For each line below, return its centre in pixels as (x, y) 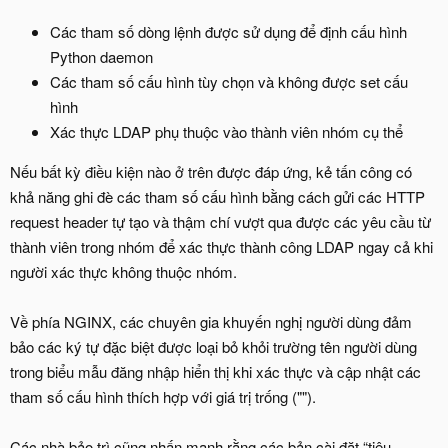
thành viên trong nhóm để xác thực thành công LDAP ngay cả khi (221, 247)
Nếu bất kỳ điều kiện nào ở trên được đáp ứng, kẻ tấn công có (211, 172)
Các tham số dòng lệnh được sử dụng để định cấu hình (228, 32)
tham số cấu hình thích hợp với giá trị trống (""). (163, 397)
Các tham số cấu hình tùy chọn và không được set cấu (229, 82)
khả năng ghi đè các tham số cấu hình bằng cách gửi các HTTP (217, 197)
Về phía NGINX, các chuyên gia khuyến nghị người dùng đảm (211, 322)
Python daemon (101, 57)
